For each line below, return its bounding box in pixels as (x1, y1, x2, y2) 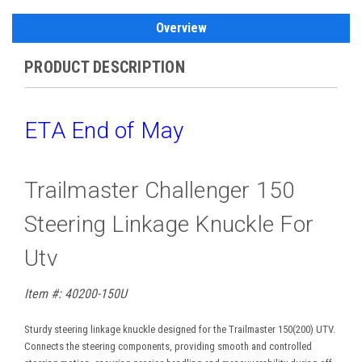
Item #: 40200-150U (24, 285, 127, 301)
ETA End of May (24, 116, 184, 144)
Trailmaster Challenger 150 (24, 176, 296, 204)
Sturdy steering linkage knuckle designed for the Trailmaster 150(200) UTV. (24, 322, 335, 335)
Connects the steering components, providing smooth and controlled (24, 339, 312, 352)
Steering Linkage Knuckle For (24, 210, 314, 238)
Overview (155, 19, 207, 36)
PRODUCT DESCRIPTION (24, 57, 185, 77)
